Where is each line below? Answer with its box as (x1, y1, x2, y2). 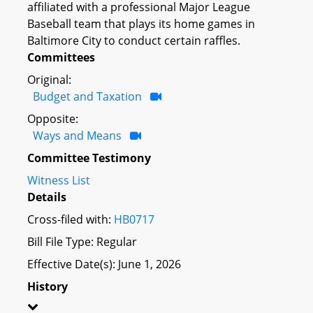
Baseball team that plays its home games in (27, 15, 255, 31)
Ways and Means (33, 127, 122, 143)
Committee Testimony (27, 150, 151, 166)
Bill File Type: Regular (27, 233, 137, 249)
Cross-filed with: (27, 211, 114, 227)
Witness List (27, 172, 90, 188)
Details (27, 189, 66, 205)
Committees (27, 49, 95, 65)
